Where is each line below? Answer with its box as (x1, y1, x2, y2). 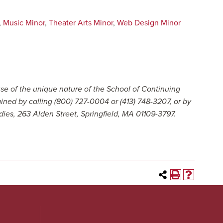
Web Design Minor (117, 18, 181, 28)
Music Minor (3, 18, 45, 28)
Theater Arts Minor (49, 18, 113, 28)
